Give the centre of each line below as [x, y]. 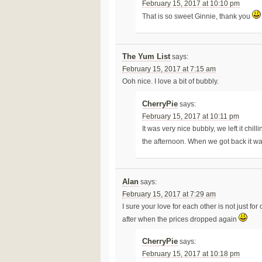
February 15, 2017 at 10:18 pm [191, 254]
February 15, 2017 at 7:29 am [169, 194]
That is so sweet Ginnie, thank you [197, 17]
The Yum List [146, 57]
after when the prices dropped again [180, 219]
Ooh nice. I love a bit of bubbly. [170, 82]
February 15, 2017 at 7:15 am [169, 69]
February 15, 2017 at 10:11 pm [191, 116]
